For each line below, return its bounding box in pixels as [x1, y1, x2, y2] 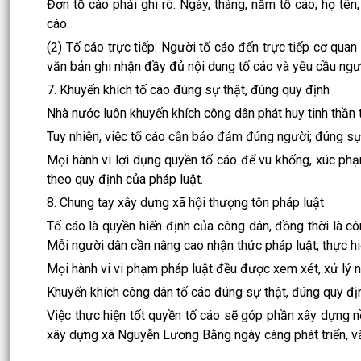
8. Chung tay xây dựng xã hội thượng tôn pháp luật [47, 194, 324, 210]
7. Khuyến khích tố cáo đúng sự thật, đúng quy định [47, 81, 330, 98]
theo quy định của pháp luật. [47, 171, 203, 187]
